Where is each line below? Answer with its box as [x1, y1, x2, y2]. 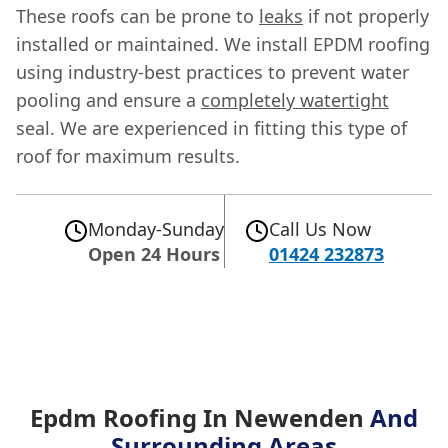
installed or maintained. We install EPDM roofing [16, 31, 430, 56]
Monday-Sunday [88, 216, 224, 241]
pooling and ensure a [16, 87, 201, 112]
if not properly [303, 3, 429, 28]
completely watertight [201, 87, 389, 112]
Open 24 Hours [88, 241, 220, 266]
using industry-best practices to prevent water [16, 59, 409, 84]
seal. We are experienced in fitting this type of [16, 115, 407, 140]
